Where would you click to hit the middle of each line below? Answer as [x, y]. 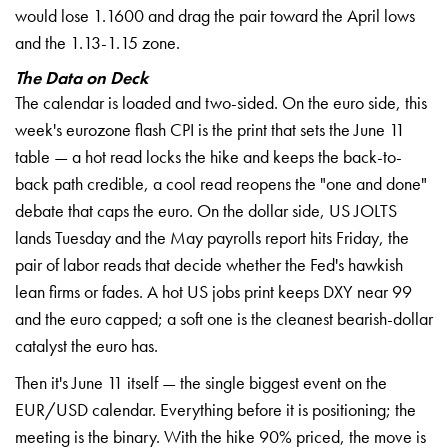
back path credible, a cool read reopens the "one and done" [221, 183]
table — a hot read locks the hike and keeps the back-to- [208, 156]
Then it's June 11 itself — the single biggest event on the [201, 382]
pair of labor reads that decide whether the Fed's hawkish [209, 264]
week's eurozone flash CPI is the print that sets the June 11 [210, 129]
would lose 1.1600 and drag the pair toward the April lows [215, 15]
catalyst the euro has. [86, 345]
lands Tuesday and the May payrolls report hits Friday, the [212, 237]
